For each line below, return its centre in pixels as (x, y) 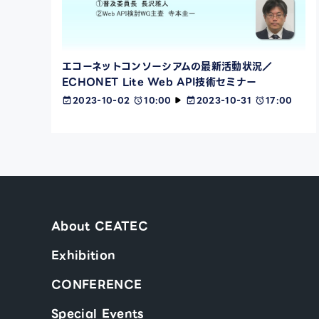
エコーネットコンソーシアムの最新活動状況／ (167, 67)
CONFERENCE (97, 285)
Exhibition (84, 256)
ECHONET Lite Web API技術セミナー (159, 82)
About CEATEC (100, 226)
